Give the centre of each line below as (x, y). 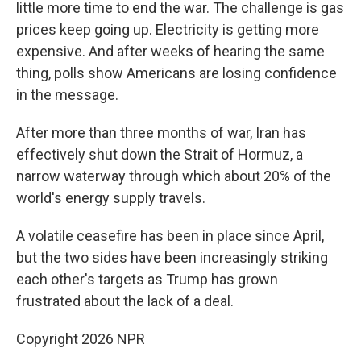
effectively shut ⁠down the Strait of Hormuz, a (160, 154)
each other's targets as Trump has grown (147, 279)
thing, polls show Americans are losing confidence (176, 73)
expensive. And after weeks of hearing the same (170, 51)
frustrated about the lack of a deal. (125, 301)
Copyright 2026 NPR (81, 339)
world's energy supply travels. (111, 198)
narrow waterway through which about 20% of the (174, 176)
